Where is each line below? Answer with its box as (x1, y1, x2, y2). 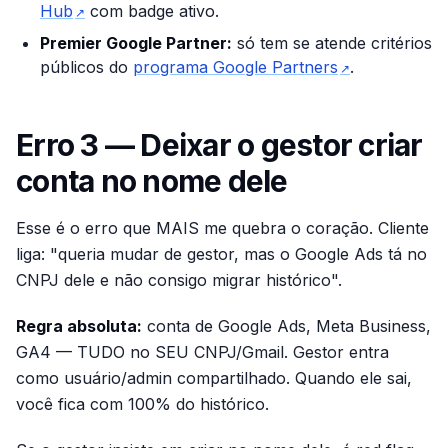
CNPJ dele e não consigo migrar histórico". (16, 270, 342, 290)
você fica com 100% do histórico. (16, 394, 269, 414)
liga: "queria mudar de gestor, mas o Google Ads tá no (16, 244, 427, 264)
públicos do (40, 57, 128, 77)
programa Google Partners (133, 57, 338, 77)
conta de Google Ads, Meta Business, (142, 316, 431, 336)
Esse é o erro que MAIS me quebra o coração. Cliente (16, 218, 429, 238)
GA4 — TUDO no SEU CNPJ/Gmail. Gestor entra (16, 342, 389, 362)
